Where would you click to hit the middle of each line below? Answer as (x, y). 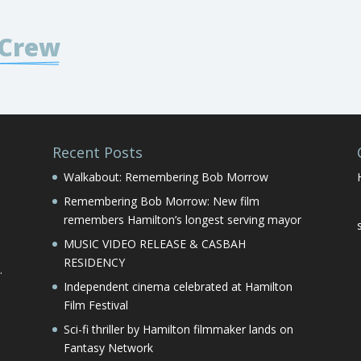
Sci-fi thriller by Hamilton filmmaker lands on (178, 329)
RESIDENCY (94, 262)
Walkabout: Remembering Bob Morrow (166, 176)
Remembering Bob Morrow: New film (161, 201)
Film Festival (95, 305)
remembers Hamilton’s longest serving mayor (182, 219)
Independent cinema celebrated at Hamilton (178, 286)
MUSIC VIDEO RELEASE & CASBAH (154, 243)
